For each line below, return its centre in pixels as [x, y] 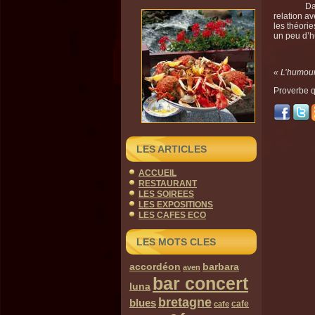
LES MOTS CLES [176, 242]
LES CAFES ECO [172, 215]
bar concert [200, 284]
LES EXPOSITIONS [176, 205]
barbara [221, 266]
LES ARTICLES [172, 149]
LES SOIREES [166, 194]
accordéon [155, 266]
